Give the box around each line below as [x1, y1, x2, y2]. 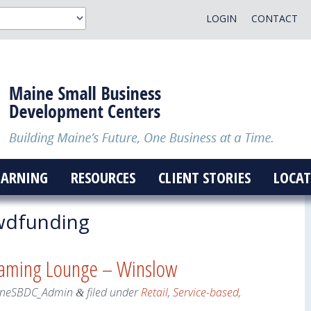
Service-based [173, 285, 239, 301]
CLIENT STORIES [158, 167, 251, 187]
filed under [84, 285, 141, 301]
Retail [141, 285, 168, 301]
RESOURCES [70, 167, 135, 187]
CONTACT [251, 12, 298, 25]
